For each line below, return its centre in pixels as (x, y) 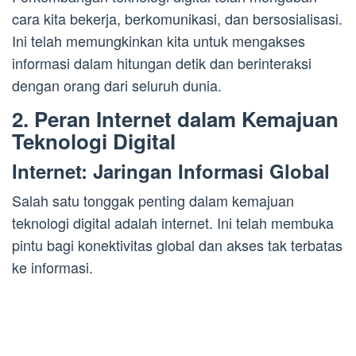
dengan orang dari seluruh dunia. (117, 85)
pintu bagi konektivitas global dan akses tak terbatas (177, 244)
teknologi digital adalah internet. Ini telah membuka (173, 222)
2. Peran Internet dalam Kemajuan (175, 118)
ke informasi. (52, 267)
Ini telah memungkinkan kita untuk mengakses (159, 40)
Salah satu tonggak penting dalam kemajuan (153, 200)
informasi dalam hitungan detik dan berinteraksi (162, 62)
